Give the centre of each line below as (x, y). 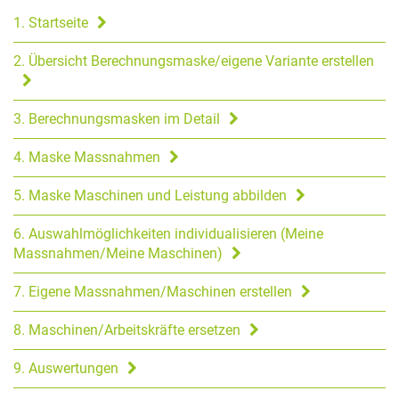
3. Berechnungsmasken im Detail (117, 119)
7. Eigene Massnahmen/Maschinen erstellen (153, 292)
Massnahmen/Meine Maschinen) (118, 254)
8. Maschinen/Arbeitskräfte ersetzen (127, 330)
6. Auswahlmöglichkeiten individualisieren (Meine (168, 234)
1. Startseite (51, 23)
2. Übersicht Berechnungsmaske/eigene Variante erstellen (194, 61)
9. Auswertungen (66, 369)
